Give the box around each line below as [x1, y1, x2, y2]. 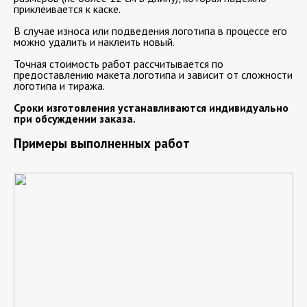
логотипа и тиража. [14, 78, 105, 93]
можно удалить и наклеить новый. [14, 34, 175, 49]
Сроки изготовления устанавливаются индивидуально [14, 100, 288, 114]
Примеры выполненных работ [14, 134, 190, 151]
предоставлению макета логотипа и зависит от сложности [14, 67, 293, 82]
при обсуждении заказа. [14, 111, 136, 125]
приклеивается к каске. [14, 1, 121, 16]
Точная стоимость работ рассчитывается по [14, 56, 223, 71]
